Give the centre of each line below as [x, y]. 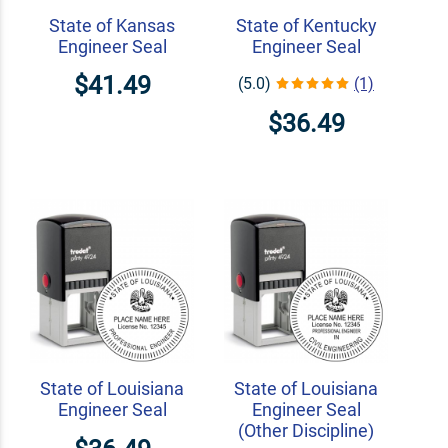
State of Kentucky [306, 25]
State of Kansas [112, 25]
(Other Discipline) [306, 431]
